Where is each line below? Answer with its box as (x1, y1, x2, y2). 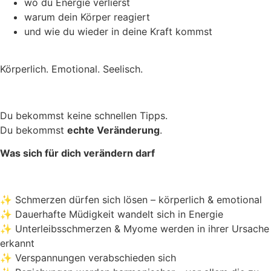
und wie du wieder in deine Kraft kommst (24, 25, 212, 38)
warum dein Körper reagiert (24, 10, 150, 23)
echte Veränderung (67, 123, 160, 136)
